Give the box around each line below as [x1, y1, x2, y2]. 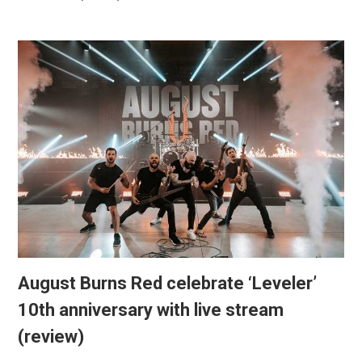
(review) [17, 326, 84, 347]
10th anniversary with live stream [17, 300, 284, 321]
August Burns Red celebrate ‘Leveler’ [17, 273, 317, 294]
